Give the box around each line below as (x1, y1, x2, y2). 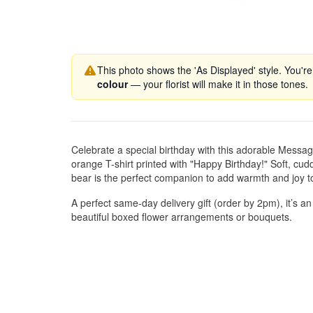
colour (97, 77, 128, 91)
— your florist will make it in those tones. (128, 77, 308, 91)
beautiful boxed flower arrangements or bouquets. (71, 210, 292, 224)
